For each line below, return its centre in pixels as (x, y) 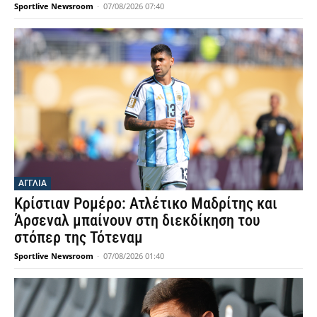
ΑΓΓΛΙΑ (33, 183)
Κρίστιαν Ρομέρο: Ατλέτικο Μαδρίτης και (146, 203)
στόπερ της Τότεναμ (79, 237)
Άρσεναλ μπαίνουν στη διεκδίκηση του (137, 220)
